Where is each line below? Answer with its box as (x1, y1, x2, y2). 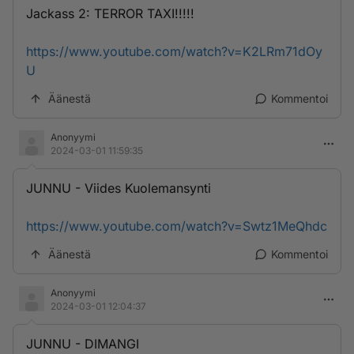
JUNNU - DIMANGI (26, 336, 139, 352)
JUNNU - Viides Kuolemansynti (26, 180, 211, 196)
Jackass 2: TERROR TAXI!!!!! (26, 6, 194, 21)
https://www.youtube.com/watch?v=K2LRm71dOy (26, 43, 322, 59)
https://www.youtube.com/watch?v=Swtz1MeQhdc (26, 218, 327, 234)
